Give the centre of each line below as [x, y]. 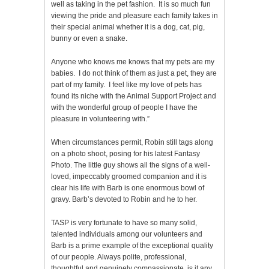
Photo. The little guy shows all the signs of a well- [131, 165]
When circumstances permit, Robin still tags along [132, 143]
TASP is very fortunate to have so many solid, [124, 223]
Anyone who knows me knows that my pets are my [133, 62]
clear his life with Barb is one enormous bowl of [128, 188]
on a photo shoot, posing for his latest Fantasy [125, 154]
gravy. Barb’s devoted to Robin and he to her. [124, 200]
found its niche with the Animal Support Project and [134, 96]
